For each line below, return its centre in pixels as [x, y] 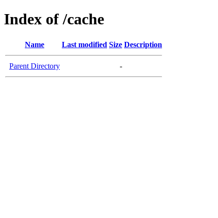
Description [143, 44]
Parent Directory [35, 66]
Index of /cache [54, 19]
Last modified [84, 44]
